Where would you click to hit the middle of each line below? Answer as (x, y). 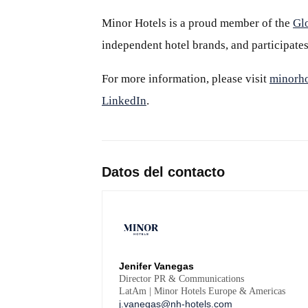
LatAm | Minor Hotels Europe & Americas (202, 291)
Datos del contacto (163, 172)
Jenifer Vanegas (156, 266)
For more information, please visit (186, 79)
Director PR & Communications (181, 279)
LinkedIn (124, 101)
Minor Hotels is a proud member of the (197, 23)
